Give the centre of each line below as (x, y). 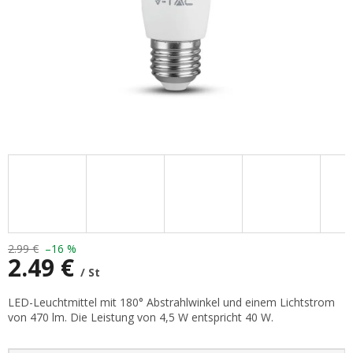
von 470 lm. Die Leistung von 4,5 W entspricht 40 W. (141, 318)
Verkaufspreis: (43, 295)
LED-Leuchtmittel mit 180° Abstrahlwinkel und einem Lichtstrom (171, 303)
